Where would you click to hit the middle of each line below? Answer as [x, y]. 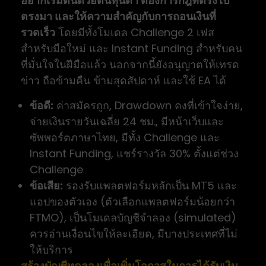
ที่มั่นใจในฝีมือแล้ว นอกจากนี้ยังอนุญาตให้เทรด [130, 65]
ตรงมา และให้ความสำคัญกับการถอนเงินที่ [118, 17]
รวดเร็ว [38, 33]
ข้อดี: [42, 106]
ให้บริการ [51, 250]
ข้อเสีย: [46, 186]
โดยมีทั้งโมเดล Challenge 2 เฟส [135, 33]
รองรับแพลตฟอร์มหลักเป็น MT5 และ [150, 186]
